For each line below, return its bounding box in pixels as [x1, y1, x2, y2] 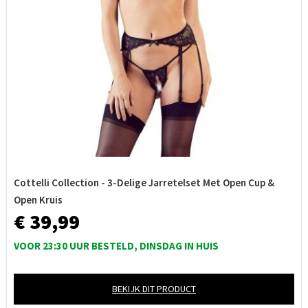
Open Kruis [14, 193, 63, 206]
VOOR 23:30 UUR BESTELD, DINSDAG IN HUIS [14, 239, 219, 252]
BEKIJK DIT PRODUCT [112, 283, 196, 295]
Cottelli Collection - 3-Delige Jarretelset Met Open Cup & [14, 176, 274, 189]
